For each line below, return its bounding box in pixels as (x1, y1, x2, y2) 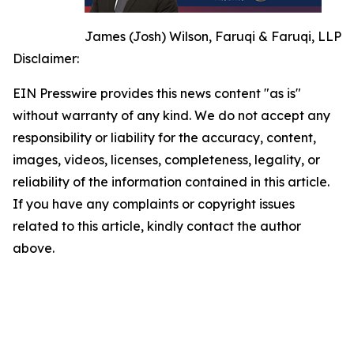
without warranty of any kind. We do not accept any (13, 107, 330, 124)
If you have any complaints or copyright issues (13, 196, 295, 213)
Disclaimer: (13, 51, 79, 67)
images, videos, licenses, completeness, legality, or (13, 152, 320, 168)
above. (13, 240, 55, 257)
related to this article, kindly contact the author (13, 218, 301, 235)
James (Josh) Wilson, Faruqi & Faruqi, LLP (85, 28, 341, 45)
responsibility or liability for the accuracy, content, (13, 130, 316, 146)
